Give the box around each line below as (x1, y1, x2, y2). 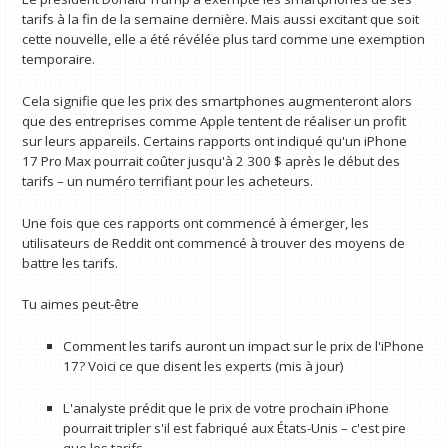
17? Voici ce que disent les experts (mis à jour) (62, 356, 344, 375)
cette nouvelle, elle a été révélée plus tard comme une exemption (22, 30, 426, 49)
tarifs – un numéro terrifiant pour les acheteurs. (22, 171, 314, 190)
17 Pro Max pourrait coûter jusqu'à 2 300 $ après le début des (22, 151, 401, 170)
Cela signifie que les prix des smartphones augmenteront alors (22, 91, 413, 110)
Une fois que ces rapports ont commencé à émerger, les (22, 213, 370, 232)
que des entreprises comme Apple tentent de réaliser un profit (22, 111, 407, 130)
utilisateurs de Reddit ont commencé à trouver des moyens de (22, 233, 406, 252)
